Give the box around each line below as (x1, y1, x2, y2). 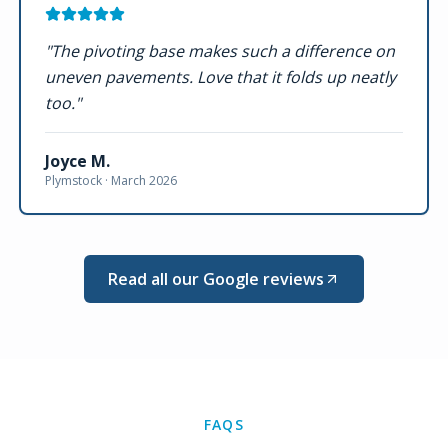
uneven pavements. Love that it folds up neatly (44, 66, 396, 88)
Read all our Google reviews (108, 268, 324, 290)
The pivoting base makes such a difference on (50, 40, 395, 62)
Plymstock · (44, 172, 111, 189)
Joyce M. (44, 150, 110, 172)
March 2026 (110, 172, 177, 189)
